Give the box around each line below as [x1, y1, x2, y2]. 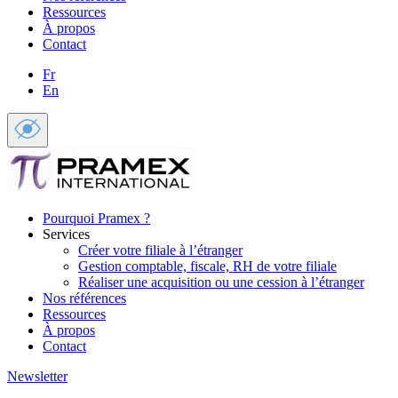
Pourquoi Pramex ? [43, 211, 150, 226]
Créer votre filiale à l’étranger [78, 243, 243, 258]
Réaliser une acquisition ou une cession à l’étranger [78, 275, 364, 290]
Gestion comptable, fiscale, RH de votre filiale [78, 259, 337, 274]
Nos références [43, 291, 126, 306]
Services [43, 227, 90, 242]
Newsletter [7, 369, 68, 384]
